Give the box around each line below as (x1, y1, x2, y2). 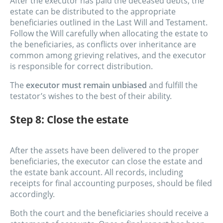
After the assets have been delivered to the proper (10, 144, 199, 156)
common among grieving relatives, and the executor (10, 49, 206, 61)
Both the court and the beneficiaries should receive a (10, 207, 209, 219)
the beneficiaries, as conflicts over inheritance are (10, 38, 196, 50)
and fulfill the (149, 79, 198, 91)
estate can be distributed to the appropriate (10, 5, 176, 17)
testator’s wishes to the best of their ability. (10, 90, 172, 102)
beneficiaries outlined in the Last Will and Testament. (10, 16, 208, 28)
